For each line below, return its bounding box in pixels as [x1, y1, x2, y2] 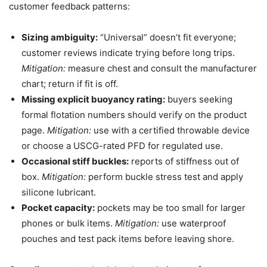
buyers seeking [165, 93, 232, 105]
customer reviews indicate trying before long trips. [21, 46, 235, 58]
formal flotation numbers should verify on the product [21, 108, 247, 120]
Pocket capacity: [21, 201, 95, 213]
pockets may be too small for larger [95, 201, 246, 213]
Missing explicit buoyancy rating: [21, 93, 165, 105]
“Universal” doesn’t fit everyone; [98, 31, 236, 43]
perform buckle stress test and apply [86, 170, 243, 182]
